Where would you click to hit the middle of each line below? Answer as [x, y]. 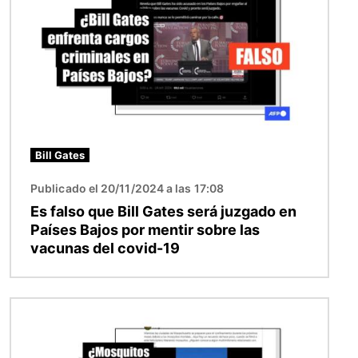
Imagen [34, 307]
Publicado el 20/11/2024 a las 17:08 [127, 188]
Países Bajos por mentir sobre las [145, 229]
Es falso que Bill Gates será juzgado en [163, 211]
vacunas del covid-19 [105, 248]
